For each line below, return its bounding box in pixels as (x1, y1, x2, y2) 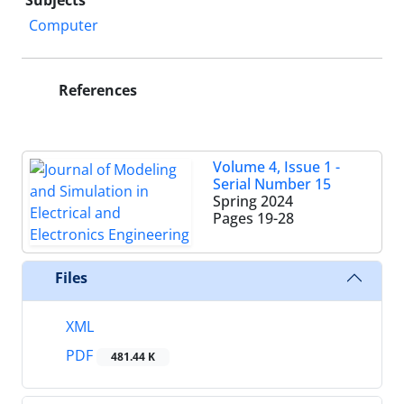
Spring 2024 (213, 191, 293, 211)
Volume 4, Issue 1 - (213, 157, 340, 177)
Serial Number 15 (213, 174, 331, 194)
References (55, 80, 137, 100)
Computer (29, 15, 98, 35)
